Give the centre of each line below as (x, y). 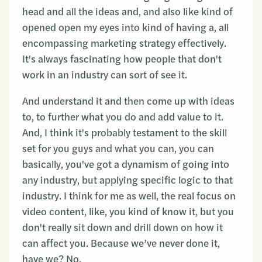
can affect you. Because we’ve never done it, (121, 243)
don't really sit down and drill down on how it (123, 227)
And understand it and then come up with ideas (128, 101)
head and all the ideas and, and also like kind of (127, 12)
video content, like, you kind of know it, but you (128, 212)
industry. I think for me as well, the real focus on (129, 196)
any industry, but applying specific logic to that (127, 180)
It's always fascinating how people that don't (122, 59)
